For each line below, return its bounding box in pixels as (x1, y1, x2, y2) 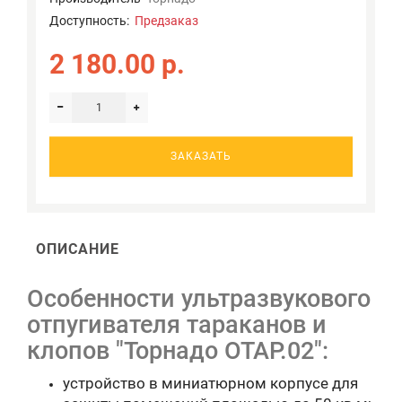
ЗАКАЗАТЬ (170, 149, 232, 162)
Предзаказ (135, 13, 198, 28)
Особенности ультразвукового (27, 284, 371, 313)
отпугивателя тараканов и (27, 310, 327, 339)
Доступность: (49, 13, 135, 28)
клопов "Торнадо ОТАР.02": (27, 336, 328, 365)
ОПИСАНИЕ (36, 240, 119, 258)
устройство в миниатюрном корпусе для (63, 373, 358, 392)
